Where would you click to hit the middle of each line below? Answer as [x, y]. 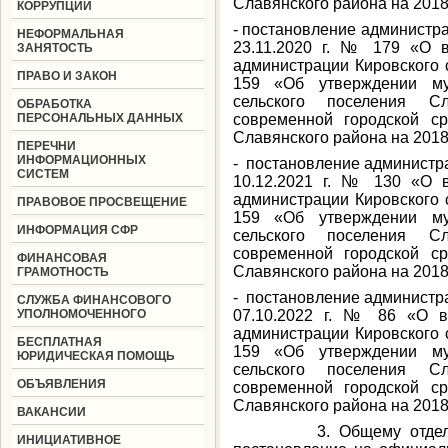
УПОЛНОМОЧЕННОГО [81, 314]
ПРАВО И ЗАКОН [66, 76]
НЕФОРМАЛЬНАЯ [70, 34]
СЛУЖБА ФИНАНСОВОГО [93, 300]
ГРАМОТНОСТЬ [62, 272]
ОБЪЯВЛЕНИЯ [61, 384]
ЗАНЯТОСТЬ [54, 48]
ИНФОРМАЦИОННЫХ [81, 160]
